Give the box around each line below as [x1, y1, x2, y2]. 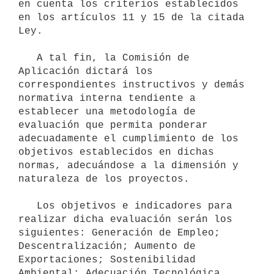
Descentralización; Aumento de [18, 240, 196, 252]
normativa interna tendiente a [18, 92, 196, 104]
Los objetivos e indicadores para [18, 200, 37, 212]
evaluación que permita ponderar [18, 119, 208, 131]
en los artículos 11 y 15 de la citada [18, 12, 245, 23]
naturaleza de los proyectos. [18, 173, 190, 185]
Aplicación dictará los [18, 65, 153, 77]
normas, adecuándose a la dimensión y [18, 160, 239, 171]
